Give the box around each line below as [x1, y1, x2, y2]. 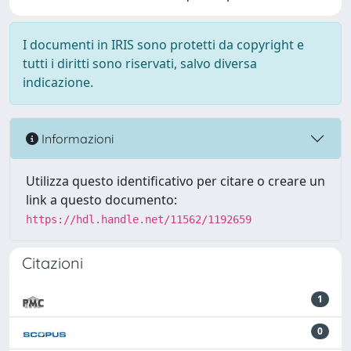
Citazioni [22, 253, 83, 273]
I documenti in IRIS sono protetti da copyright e [23, 36, 304, 53]
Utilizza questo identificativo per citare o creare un [26, 172, 325, 190]
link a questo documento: [26, 191, 177, 208]
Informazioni [38, 130, 114, 147]
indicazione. [23, 74, 93, 91]
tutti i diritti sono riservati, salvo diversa [23, 55, 257, 72]
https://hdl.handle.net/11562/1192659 [26, 213, 251, 226]
